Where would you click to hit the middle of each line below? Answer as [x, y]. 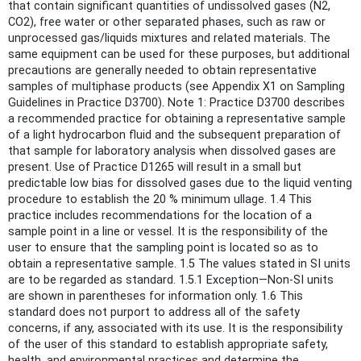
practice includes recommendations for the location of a [160, 215]
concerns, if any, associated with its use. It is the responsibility [175, 328]
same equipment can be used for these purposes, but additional [179, 54]
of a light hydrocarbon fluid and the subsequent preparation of [174, 135]
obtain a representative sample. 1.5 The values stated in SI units [179, 263]
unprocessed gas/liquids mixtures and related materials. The [169, 38]
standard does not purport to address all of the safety [154, 312]
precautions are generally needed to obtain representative [162, 70]
